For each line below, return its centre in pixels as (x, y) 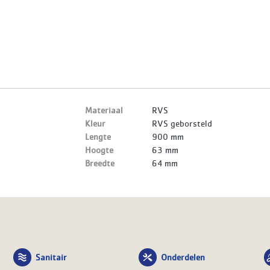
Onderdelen (183, 257)
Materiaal (104, 110)
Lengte (98, 137)
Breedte (100, 163)
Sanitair (51, 257)
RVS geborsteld (182, 123)
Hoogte (99, 150)
